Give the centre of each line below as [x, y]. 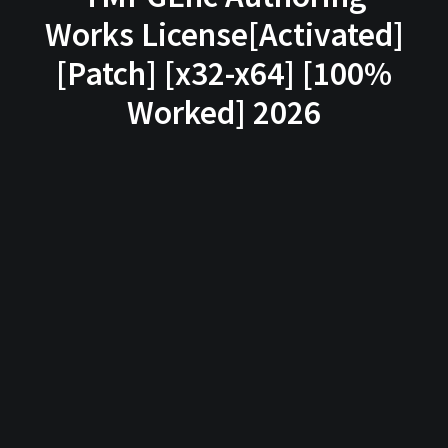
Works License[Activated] [224, 34]
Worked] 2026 [224, 112]
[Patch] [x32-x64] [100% [224, 73]
